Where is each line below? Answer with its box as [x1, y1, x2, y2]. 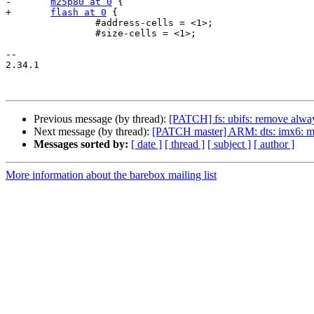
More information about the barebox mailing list [6, 169, 217, 182]
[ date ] [131, 138, 162, 151]
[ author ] [254, 138, 294, 151]
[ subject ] [207, 138, 251, 151]
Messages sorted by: [34, 138, 128, 151]
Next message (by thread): [34, 125, 152, 138]
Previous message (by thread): [34, 113, 169, 125]
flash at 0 [50, 7, 107, 18]
